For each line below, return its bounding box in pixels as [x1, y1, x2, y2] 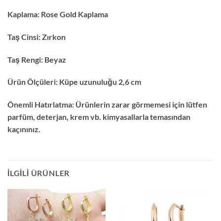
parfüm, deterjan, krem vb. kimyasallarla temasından [7, 112, 190, 122]
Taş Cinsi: [7, 32, 42, 41]
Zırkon [42, 32, 66, 41]
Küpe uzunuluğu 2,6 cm [58, 77, 143, 87]
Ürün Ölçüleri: [7, 77, 58, 87]
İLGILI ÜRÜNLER [7, 168, 70, 178]
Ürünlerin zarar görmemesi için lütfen [75, 100, 207, 110]
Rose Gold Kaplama [41, 9, 108, 19]
